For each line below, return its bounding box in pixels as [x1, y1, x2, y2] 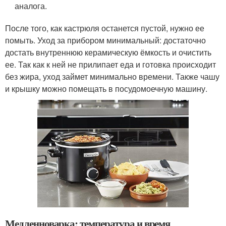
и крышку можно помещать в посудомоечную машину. [5, 83, 207, 95]
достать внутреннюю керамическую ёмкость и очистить [5, 46, 211, 59]
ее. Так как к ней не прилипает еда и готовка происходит [5, 59, 216, 71]
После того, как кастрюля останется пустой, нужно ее [5, 22, 204, 34]
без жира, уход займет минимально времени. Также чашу [5, 71, 219, 83]
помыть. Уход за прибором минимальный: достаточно [5, 34, 206, 46]
